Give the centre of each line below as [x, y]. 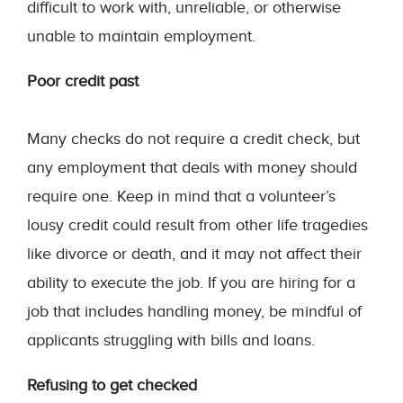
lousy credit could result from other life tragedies [197, 225]
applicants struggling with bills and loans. [171, 340]
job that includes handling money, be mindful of [194, 311]
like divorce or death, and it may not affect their [194, 254]
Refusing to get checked [112, 385]
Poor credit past [83, 81]
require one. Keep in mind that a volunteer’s [181, 196]
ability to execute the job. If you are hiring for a [191, 282]
